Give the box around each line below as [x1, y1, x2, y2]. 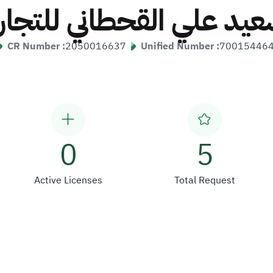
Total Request [174, 173, 235, 188]
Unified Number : [141, 39, 219, 54]
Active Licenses [34, 173, 102, 188]
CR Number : [7, 39, 65, 54]
